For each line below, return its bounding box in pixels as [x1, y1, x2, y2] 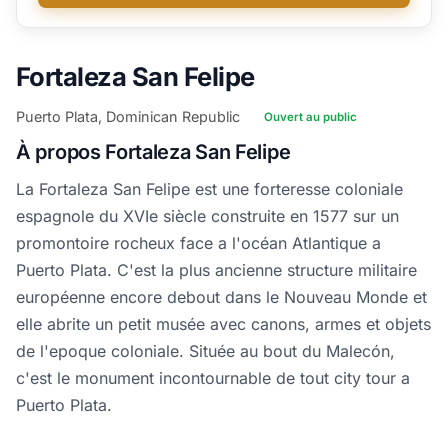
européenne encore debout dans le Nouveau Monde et [16, 287, 427, 308]
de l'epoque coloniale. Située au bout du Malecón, [16, 341, 395, 362]
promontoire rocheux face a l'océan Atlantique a [16, 233, 381, 254]
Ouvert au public [264, 109, 357, 124]
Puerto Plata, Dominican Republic [16, 108, 240, 126]
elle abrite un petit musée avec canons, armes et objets [16, 314, 431, 335]
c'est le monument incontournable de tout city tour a [16, 368, 410, 389]
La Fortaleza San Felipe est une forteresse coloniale [16, 179, 403, 200]
